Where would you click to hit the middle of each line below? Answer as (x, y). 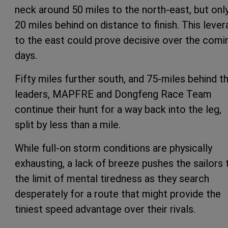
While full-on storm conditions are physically (113, 148)
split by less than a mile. (68, 124)
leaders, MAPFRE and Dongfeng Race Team (113, 94)
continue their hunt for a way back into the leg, (118, 109)
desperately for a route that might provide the (118, 194)
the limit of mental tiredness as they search (112, 178)
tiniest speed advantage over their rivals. (105, 209)
